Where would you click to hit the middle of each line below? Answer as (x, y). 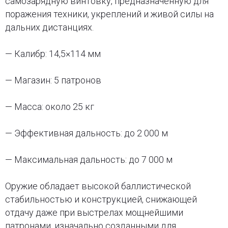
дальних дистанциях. (49, 27)
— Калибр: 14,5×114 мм (53, 53)
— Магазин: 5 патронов (53, 80)
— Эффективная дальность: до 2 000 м (86, 133)
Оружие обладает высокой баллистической (98, 186)
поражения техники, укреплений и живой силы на (109, 14)
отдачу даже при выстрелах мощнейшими (94, 212)
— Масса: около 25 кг (49, 106)
